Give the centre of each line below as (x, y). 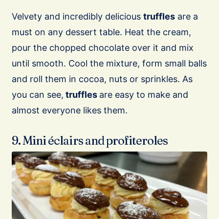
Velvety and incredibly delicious (77, 16)
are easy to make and (144, 94)
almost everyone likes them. (70, 110)
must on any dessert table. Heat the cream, (101, 32)
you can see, (38, 94)
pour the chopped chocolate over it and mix (103, 47)
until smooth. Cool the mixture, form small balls (109, 63)
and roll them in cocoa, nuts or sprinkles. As (102, 79)
